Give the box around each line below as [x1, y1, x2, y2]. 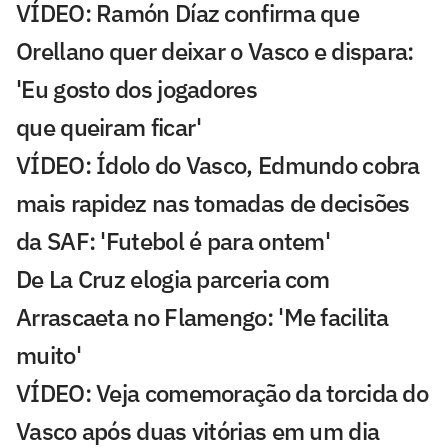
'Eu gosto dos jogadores [16, 72, 257, 105]
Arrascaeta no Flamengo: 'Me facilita [16, 300, 389, 333]
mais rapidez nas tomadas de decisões [16, 186, 410, 219]
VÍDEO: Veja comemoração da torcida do [16, 376, 429, 409]
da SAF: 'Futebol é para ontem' [16, 224, 330, 257]
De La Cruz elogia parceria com [16, 262, 329, 295]
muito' [16, 338, 81, 371]
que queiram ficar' [16, 110, 202, 143]
